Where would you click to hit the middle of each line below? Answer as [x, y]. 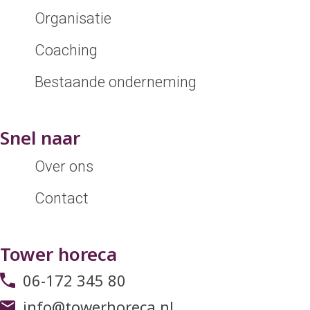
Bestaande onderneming [116, 82]
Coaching [66, 51]
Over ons [64, 167]
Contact [62, 199]
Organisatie [73, 19]
